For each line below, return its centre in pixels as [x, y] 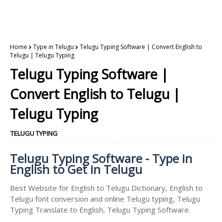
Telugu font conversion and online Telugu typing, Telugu [105, 199]
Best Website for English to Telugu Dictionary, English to [106, 188]
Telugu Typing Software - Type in [101, 158]
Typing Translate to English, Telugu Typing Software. [100, 210]
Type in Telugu [54, 47]
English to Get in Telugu [76, 169]
